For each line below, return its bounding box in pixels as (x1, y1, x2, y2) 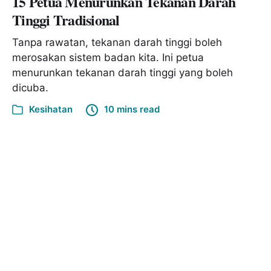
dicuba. (12, 82, 48, 94)
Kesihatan (29, 103, 73, 116)
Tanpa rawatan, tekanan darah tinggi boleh (12, 36, 222, 49)
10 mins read (104, 103, 160, 116)
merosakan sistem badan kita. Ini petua (12, 51, 204, 64)
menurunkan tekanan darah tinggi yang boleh (12, 67, 233, 79)
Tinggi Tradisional (12, 9, 120, 31)
